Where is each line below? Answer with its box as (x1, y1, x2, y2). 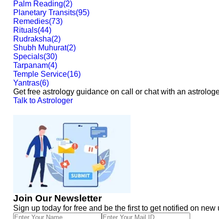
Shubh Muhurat (13, 44, 66, 52)
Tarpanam (13, 61, 48, 69)
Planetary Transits (13, 8, 76, 17)
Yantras (13, 79, 40, 87)
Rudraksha (13, 35, 51, 43)
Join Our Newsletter (13, 193, 102, 203)
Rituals (13, 26, 38, 34)
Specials (13, 52, 44, 61)
